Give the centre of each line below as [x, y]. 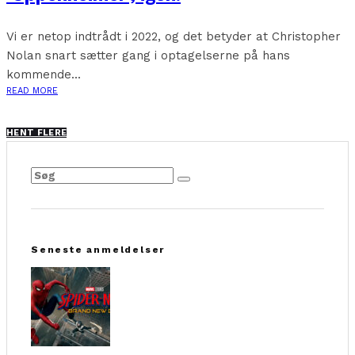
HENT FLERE [37, 133]
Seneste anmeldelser [98, 250]
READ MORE [32, 91]
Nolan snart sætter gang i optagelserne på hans [148, 55]
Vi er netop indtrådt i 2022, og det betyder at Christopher [174, 36]
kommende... [44, 74]
